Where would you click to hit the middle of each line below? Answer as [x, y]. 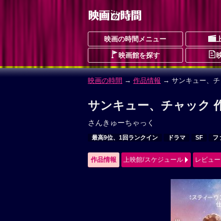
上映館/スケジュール [153, 160]
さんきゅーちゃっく [121, 123]
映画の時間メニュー [135, 39]
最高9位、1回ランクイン [125, 138]
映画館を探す [139, 55]
